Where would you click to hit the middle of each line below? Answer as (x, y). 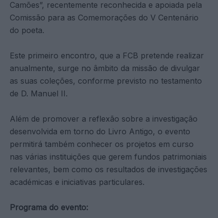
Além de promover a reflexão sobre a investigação (104, 118)
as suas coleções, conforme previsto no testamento (106, 81)
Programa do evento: (49, 207)
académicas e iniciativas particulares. (77, 182)
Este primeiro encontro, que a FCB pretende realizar (107, 55)
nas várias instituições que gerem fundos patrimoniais (108, 156)
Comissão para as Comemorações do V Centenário (104, 17)
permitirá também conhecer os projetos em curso (102, 144)
